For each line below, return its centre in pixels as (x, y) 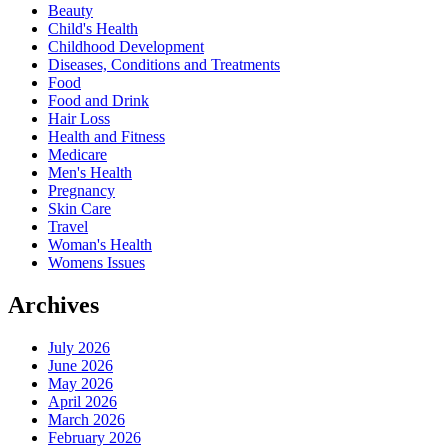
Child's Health (93, 29)
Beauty (70, 11)
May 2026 (80, 383)
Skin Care (79, 209)
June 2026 (80, 365)
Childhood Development (126, 47)
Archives (53, 304)
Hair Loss (79, 119)
